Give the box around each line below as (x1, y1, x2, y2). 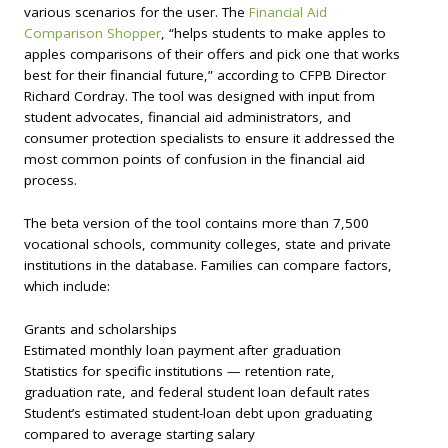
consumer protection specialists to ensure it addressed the (24, 129, 395, 148)
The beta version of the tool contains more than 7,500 (24, 214, 369, 233)
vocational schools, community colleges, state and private (24, 235, 391, 254)
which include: (24, 277, 110, 296)
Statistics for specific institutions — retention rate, (24, 361, 335, 380)
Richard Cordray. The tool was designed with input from (24, 87, 375, 106)
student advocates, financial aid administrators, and (24, 108, 351, 127)
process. (24, 171, 77, 190)
